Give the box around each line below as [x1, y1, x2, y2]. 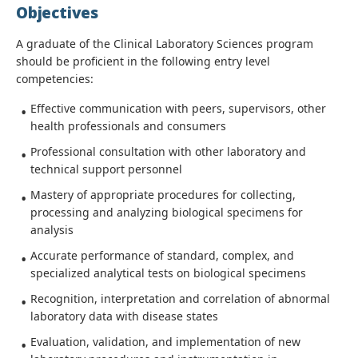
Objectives [16, 2, 99, 23]
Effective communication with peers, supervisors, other [30, 101, 326, 116]
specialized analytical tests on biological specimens [30, 265, 306, 280]
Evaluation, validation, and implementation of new [30, 334, 300, 349]
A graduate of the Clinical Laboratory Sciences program [16, 36, 313, 51]
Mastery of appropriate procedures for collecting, [30, 187, 296, 202]
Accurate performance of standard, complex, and [30, 248, 294, 263]
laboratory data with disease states [30, 308, 218, 324]
